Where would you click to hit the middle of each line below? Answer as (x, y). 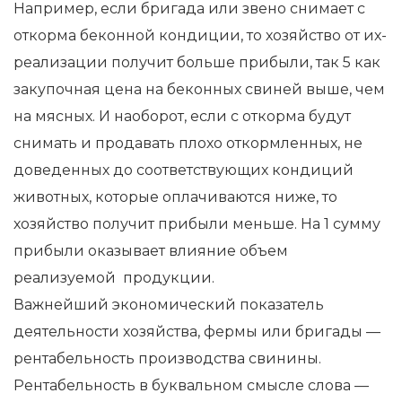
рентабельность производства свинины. (167, 358)
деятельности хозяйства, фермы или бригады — (197, 331)
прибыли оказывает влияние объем (151, 250)
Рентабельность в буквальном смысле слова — (191, 385)
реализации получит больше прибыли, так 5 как (197, 62)
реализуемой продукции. (114, 277)
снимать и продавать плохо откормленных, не (188, 143)
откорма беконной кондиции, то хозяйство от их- (200, 35)
